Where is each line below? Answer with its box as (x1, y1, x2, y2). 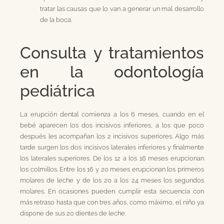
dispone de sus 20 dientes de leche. (20, 208, 126, 217)
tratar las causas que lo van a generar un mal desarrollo (40, 4, 204, 13)
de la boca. (40, 15, 72, 24)
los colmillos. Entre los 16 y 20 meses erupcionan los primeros (20, 164, 204, 173)
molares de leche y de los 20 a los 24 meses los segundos (20, 175, 204, 184)
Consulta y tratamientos (20, 43, 204, 62)
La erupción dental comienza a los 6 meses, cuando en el (20, 109, 204, 118)
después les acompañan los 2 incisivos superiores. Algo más (20, 131, 204, 140)
